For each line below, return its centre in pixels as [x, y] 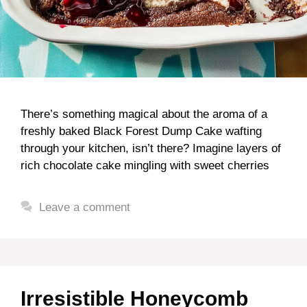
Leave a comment [85, 207]
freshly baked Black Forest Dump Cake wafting [141, 131]
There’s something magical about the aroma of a [144, 114]
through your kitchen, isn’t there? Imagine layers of [151, 148]
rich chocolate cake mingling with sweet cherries [145, 165]
